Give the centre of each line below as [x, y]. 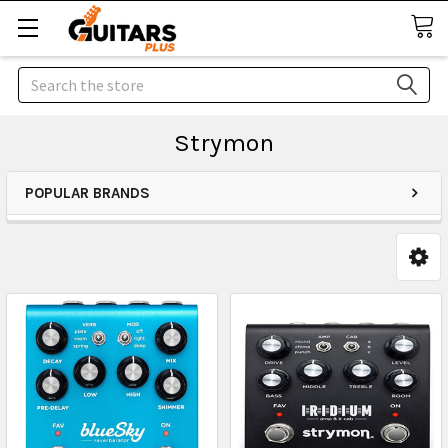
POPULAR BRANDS [87, 193]
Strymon [224, 142]
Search [41, 79]
